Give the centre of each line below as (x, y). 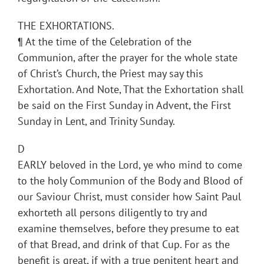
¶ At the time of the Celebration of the (105, 42)
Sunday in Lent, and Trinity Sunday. (96, 121)
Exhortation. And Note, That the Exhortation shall (131, 90)
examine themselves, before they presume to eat (128, 229)
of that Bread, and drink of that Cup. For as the (124, 245)
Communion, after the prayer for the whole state (128, 58)
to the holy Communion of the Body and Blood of (130, 181)
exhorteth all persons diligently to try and (113, 213)
